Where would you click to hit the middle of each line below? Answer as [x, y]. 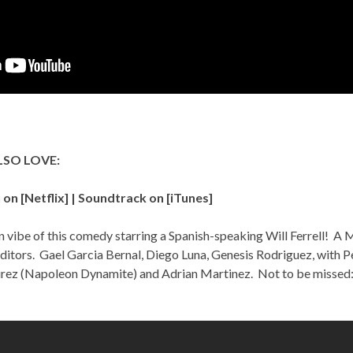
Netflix [45, 198]
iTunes [190, 198]
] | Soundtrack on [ [117, 198]
